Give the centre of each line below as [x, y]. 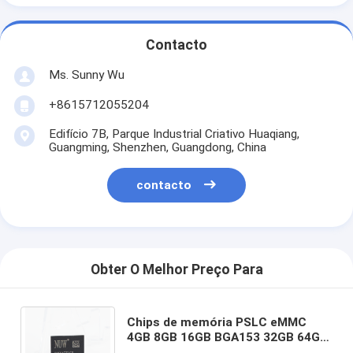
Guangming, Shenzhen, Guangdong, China [157, 147]
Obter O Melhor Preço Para [176, 270]
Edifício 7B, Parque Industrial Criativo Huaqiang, [174, 134]
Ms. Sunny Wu [86, 74]
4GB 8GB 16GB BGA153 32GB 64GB [228, 337]
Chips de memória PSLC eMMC [217, 322]
